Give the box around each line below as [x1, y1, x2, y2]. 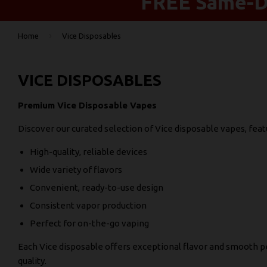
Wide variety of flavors [30, 164, 122, 175]
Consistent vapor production [30, 200, 147, 210]
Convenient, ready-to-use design [30, 182, 163, 193]
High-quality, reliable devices [30, 146, 147, 157]
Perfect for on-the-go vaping [30, 218, 149, 228]
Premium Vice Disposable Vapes [18, 100, 157, 110]
